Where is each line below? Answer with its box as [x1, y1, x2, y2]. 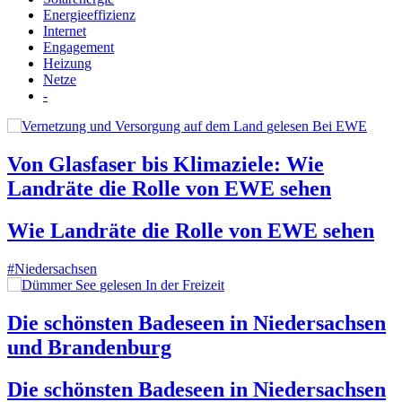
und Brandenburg [7, 336, 171, 360]
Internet [43, 23, 86, 39]
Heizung [43, 56, 92, 72]
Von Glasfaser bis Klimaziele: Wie [7, 153, 324, 177]
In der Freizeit [145, 277, 224, 293]
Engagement [43, 39, 114, 56]
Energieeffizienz [43, 7, 135, 23]
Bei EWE [312, 118, 367, 135]
